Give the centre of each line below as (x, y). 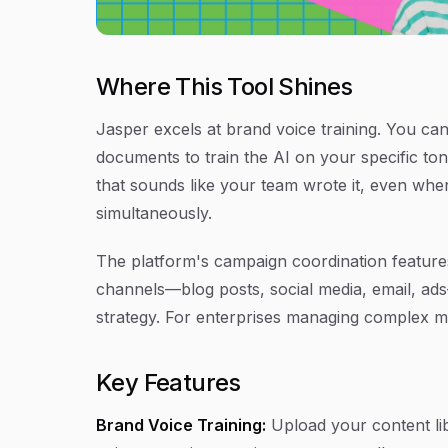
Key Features (168, 382)
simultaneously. (154, 213)
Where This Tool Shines (224, 86)
